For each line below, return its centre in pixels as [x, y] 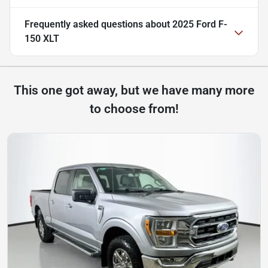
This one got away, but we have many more [134, 91]
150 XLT [42, 39]
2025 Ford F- [200, 25]
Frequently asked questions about [98, 25]
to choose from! [134, 109]
